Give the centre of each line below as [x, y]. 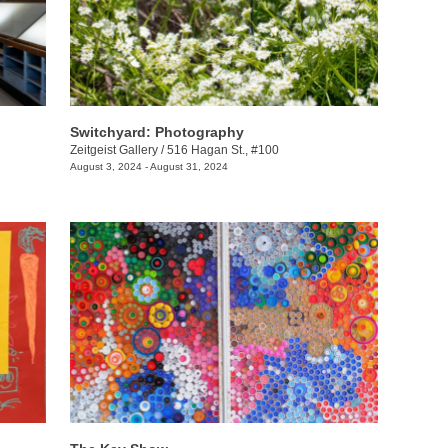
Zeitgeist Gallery [115, 149]
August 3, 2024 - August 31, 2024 [148, 166]
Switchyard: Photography [156, 131]
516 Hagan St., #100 [222, 149]
